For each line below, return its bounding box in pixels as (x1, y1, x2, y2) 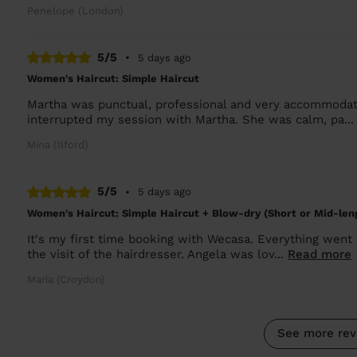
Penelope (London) (27, 4, 124, 17)
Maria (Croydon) (27, 273, 106, 285)
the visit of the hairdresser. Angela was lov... (27, 246, 288, 261)
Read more (288, 246, 352, 261)
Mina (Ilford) (27, 139, 89, 151)
